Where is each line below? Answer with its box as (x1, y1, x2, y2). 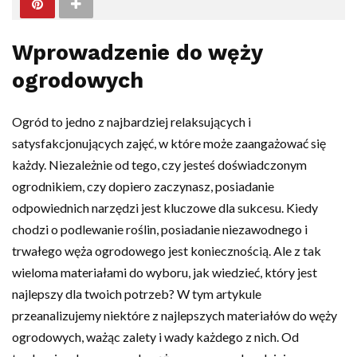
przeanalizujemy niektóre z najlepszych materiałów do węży (12, 307, 337, 323)
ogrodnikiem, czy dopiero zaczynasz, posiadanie (12, 178, 274, 194)
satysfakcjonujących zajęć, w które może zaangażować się (12, 135, 326, 151)
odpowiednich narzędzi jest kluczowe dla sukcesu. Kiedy (12, 199, 318, 215)
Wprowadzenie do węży (12, 39, 262, 65)
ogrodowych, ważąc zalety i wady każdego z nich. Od (12, 328, 299, 344)
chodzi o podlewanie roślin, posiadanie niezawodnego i (12, 221, 308, 237)
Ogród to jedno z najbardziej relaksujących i (12, 113, 251, 129)
